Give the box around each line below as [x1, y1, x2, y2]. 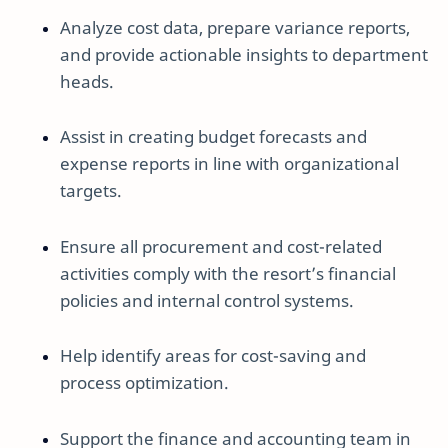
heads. [60, 69, 114, 93]
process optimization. [60, 371, 229, 395]
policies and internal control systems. [60, 288, 354, 312]
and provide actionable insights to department [60, 42, 428, 66]
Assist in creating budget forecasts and [60, 125, 367, 149]
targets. [60, 179, 122, 203]
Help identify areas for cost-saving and [60, 344, 366, 368]
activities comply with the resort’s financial [60, 261, 396, 285]
